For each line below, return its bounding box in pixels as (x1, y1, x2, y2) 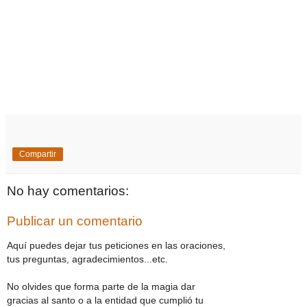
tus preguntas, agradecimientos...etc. (7, 254, 168, 265)
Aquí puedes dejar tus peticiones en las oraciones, (7, 240, 225, 251)
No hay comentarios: (7, 184, 129, 199)
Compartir (19, 149, 56, 160)
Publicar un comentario (7, 213, 143, 228)
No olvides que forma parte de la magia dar (7, 281, 195, 293)
